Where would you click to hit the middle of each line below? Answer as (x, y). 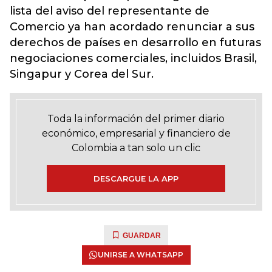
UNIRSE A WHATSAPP (140, 255)
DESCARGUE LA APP (136, 178)
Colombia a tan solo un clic (136, 148)
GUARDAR (142, 236)
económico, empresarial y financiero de (136, 133)
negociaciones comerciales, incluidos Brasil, (133, 58)
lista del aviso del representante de (110, 11)
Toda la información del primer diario (136, 119)
